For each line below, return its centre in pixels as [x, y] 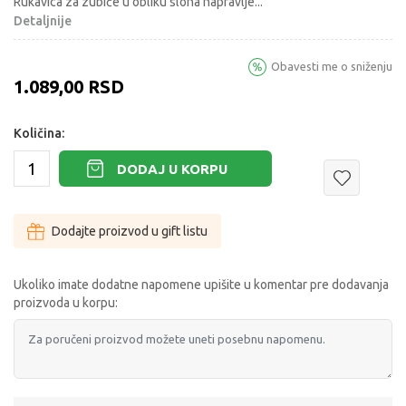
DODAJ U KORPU [172, 169]
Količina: [39, 134]
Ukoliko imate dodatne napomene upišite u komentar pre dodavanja [201, 285]
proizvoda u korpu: [66, 303]
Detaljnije [43, 21]
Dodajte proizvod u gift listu [130, 232]
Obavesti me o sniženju [332, 67]
